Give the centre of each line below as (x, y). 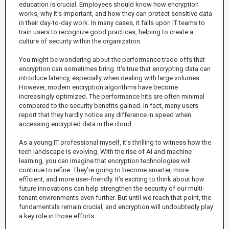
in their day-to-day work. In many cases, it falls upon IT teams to (112, 22)
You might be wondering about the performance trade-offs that (112, 59)
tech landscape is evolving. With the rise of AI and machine (105, 151)
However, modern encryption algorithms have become (98, 87)
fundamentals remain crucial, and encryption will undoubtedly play (116, 207)
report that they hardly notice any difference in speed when (105, 114)
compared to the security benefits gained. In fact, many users (109, 105)
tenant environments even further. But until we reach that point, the (115, 197)
